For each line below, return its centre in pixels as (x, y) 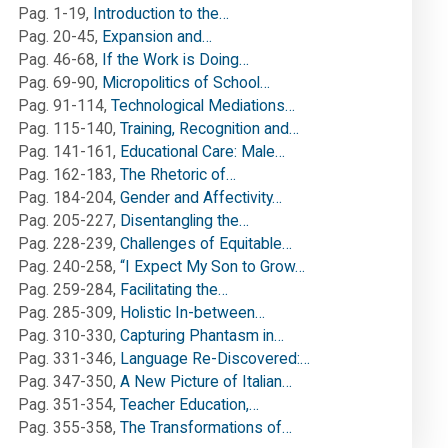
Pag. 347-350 (65, 382)
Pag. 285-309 (65, 313)
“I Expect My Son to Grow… (212, 267)
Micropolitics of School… (186, 83)
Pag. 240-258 (65, 267)
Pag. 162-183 (65, 175)
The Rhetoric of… (178, 175)
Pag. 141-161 (65, 152)
